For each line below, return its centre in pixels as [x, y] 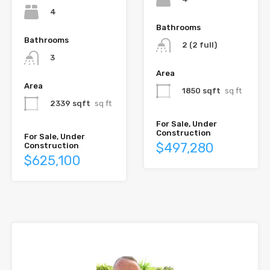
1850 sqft [201, 91]
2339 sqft [70, 104]
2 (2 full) [199, 45]
